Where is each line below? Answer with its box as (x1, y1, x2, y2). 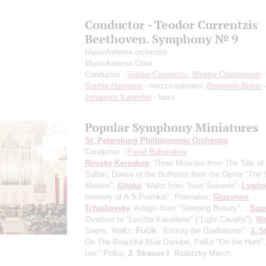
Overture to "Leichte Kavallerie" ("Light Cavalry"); (85, 214, 256, 224)
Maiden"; (85, 180, 118, 190)
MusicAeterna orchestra (85, 47, 167, 56)
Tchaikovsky (85, 203, 130, 213)
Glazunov (213, 192, 248, 201)
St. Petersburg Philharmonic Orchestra (85, 135, 228, 145)
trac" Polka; (85, 248, 128, 258)
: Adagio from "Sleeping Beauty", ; (130, 203, 250, 213)
